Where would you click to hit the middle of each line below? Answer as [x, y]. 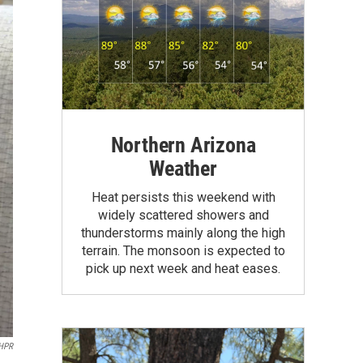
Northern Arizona [183, 145]
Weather [183, 168]
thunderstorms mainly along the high [183, 233]
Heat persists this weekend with [183, 197]
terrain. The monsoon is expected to [183, 250]
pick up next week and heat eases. [183, 268]
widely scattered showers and [183, 215]
